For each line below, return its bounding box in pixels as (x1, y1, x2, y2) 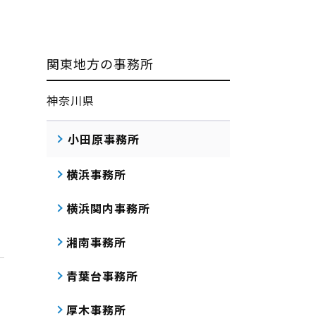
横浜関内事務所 (66, 200, 150, 217)
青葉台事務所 (66, 267, 138, 284)
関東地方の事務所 (47, 54, 154, 73)
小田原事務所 (68, 130, 140, 147)
